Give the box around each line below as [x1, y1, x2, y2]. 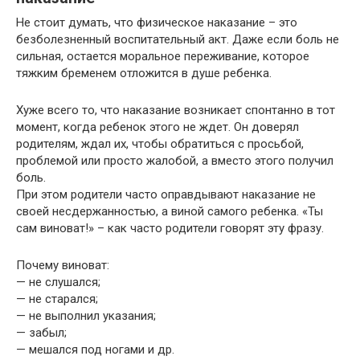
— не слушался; [16, 274, 100, 289]
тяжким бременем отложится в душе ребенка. [16, 65, 275, 80]
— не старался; [16, 291, 98, 306]
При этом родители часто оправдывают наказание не [16, 186, 316, 202]
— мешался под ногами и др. [16, 342, 178, 357]
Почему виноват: [16, 257, 112, 272]
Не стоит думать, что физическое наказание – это [16, 14, 297, 30]
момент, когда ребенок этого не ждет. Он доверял [16, 119, 299, 134]
